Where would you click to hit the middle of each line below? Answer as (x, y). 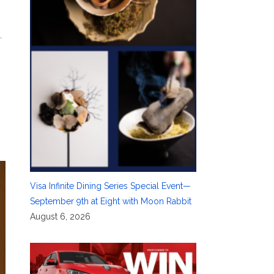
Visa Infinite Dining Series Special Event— (110, 186)
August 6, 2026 (60, 216)
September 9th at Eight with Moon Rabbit (110, 201)
